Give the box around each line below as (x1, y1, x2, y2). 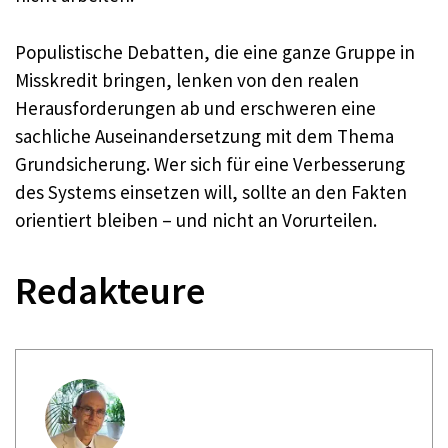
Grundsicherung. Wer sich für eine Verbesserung (15, 151, 405, 176)
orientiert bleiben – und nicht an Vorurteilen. (15, 207, 377, 232)
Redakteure (15, 267, 205, 315)
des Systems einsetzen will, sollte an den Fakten (15, 179, 407, 204)
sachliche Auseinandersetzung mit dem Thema (15, 123, 394, 148)
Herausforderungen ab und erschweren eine (15, 95, 376, 120)
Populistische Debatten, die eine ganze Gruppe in (15, 39, 415, 64)
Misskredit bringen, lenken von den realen (15, 67, 359, 92)
